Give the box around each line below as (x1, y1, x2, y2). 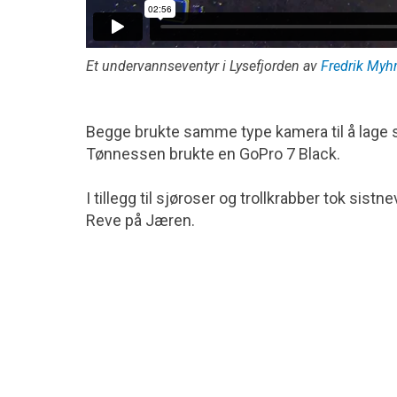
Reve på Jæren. (86, 211, 195, 230)
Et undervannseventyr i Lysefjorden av (86, 58, 321, 75)
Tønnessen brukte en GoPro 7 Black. (86, 144, 340, 164)
